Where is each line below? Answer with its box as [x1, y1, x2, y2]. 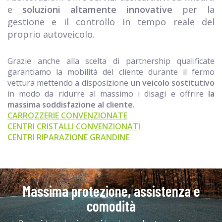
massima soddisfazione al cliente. [7, 99, 135, 110]
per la [172, 3, 215, 15]
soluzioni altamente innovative [22, 3, 172, 15]
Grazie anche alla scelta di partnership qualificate [7, 55, 215, 66]
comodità [86, 196, 136, 215]
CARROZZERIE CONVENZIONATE [7, 110, 127, 121]
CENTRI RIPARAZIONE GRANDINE [7, 131, 129, 143]
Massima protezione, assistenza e [22, 181, 200, 200]
